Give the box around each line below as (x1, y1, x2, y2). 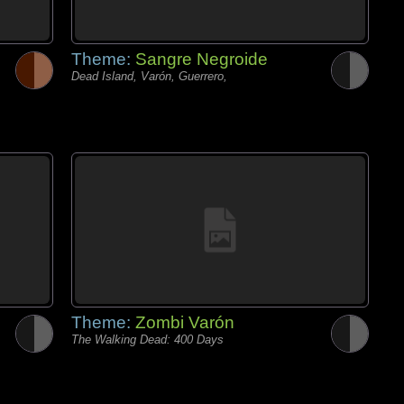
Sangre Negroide (135, 50, 268, 69)
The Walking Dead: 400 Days (71, 333, 224, 346)
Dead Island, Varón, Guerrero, (71, 69, 227, 83)
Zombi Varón (135, 313, 234, 332)
